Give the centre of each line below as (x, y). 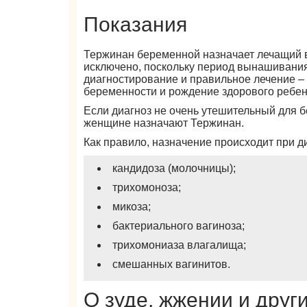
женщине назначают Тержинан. (164, 123)
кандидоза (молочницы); (174, 168)
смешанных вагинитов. (172, 264)
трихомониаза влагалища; (180, 245)
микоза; (132, 207)
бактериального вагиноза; (179, 226)
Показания (136, 24)
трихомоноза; (147, 187)
